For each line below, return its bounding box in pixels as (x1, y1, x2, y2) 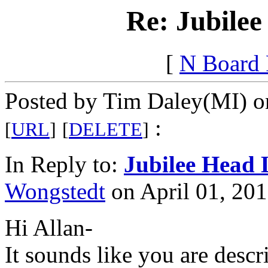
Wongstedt (5, 178, 105, 205)
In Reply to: (5, 151, 124, 178)
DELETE (69, 119, 142, 141)
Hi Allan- (5, 215, 93, 241)
